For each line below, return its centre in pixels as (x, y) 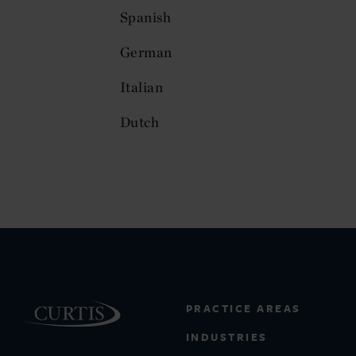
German (146, 52)
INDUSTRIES (226, 337)
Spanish (146, 17)
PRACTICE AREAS (243, 309)
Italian (142, 87)
